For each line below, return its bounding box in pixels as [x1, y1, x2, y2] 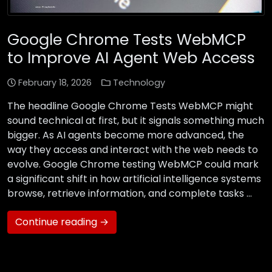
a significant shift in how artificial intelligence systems [7, 172, 261, 186]
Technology [112, 76, 165, 89]
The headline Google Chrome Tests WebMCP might [7, 99, 253, 114]
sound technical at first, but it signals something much [7, 114, 264, 128]
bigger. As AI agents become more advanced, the [7, 128, 244, 143]
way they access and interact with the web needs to [7, 143, 258, 157]
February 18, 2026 [18, 76, 92, 89]
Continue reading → [15, 215, 109, 229]
